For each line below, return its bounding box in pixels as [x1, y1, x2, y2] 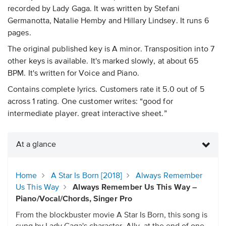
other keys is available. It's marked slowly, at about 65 [8, 58, 198, 66]
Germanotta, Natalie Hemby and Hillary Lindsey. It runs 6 [8, 17, 209, 26]
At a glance [16, 141, 56, 149]
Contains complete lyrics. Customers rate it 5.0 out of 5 [8, 86, 204, 94]
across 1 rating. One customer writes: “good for [8, 98, 173, 106]
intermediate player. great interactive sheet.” [8, 110, 167, 119]
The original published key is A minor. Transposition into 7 [8, 45, 214, 54]
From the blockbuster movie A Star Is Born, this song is [16, 211, 207, 220]
